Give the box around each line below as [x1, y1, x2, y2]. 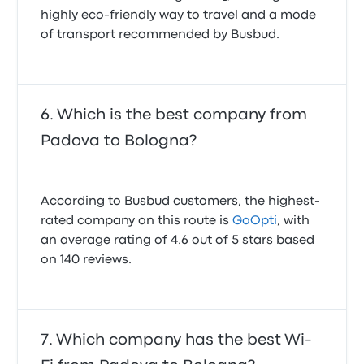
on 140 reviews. [41, 254, 132, 266]
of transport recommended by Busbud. [41, 29, 280, 41]
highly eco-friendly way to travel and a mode [41, 10, 317, 21]
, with [277, 215, 310, 227]
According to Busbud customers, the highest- [41, 196, 321, 207]
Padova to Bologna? [41, 134, 197, 148]
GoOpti [232, 215, 278, 227]
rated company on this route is [41, 215, 233, 227]
